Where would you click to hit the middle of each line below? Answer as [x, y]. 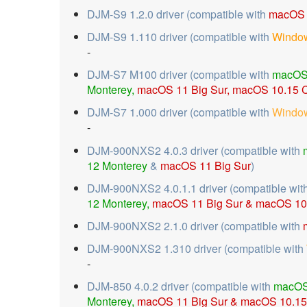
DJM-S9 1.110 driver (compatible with [180, 37]
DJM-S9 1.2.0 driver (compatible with [178, 14]
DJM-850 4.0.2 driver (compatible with [180, 286]
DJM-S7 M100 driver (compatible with [180, 75]
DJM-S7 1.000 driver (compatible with [180, 112]
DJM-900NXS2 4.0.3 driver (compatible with [195, 150]
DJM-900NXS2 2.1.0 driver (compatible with [195, 225]
